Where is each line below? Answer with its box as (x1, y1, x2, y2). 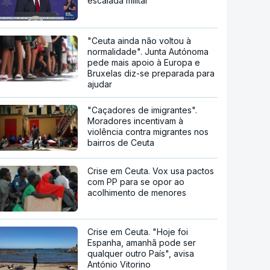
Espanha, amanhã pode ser (87, 237, 196, 248)
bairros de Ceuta (87, 137, 155, 148)
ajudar (87, 79, 113, 90)
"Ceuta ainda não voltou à (87, 36, 192, 46)
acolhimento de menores (87, 187, 187, 198)
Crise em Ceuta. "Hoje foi (87, 226, 189, 237)
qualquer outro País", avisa (87, 248, 195, 259)
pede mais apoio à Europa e (87, 57, 201, 68)
